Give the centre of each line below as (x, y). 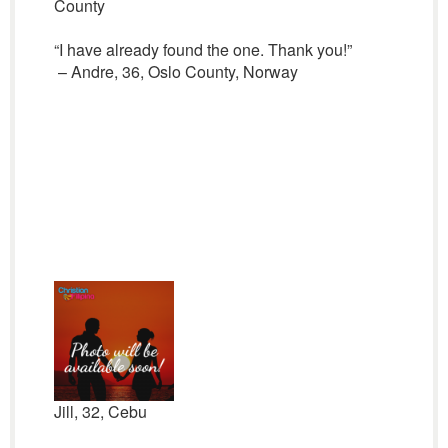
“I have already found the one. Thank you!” (202, 49)
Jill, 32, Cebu (100, 411)
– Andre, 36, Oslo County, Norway (175, 71)
